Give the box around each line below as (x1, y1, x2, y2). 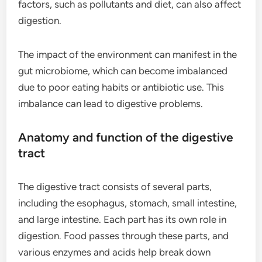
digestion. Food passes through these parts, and (18, 230, 229, 242)
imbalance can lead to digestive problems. (18, 98, 204, 109)
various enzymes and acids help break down (18, 246, 211, 258)
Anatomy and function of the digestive (18, 130, 234, 144)
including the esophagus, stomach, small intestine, (18, 197, 237, 209)
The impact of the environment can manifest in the (18, 49, 237, 60)
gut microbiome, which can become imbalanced (18, 65, 228, 77)
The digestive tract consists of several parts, (18, 181, 212, 192)
